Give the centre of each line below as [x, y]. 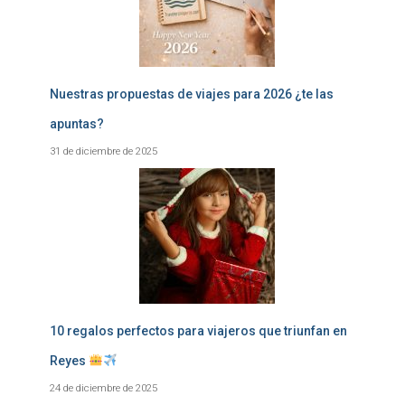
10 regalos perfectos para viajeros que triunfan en [198, 331]
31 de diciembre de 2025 [104, 151]
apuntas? [77, 124]
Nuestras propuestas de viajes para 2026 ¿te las [192, 94]
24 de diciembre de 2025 [104, 388]
